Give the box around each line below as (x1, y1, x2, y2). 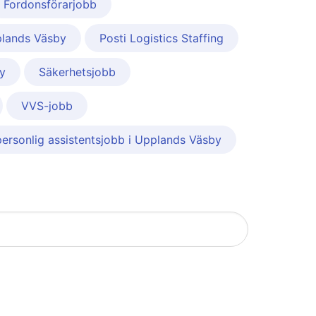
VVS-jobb (21, 99, 73, 114)
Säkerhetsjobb (39, 65, 116, 80)
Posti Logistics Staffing (99, 31, 224, 46)
